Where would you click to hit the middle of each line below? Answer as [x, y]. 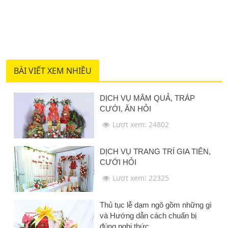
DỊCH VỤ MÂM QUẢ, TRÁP [148, 98]
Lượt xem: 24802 [141, 125]
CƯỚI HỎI [118, 162]
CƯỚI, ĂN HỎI [126, 109]
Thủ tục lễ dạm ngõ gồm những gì [156, 205]
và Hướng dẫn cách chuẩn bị [148, 216]
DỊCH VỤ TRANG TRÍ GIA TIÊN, [155, 152]
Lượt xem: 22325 [141, 178]
